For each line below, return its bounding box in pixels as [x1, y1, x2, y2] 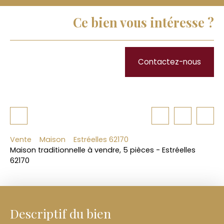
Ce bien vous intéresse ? [73, 13, 214, 30]
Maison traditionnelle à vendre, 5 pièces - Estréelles [10, 145, 195, 155]
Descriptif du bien [10, 205, 111, 222]
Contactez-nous [138, 56, 201, 67]
